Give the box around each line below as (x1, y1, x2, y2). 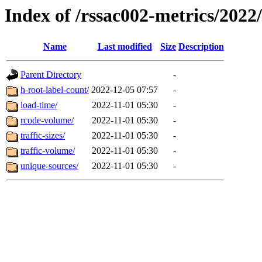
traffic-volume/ (20, 146, 75, 156)
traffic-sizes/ (20, 130, 65, 141)
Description (178, 42, 224, 52)
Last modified (97, 42, 152, 52)
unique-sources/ (20, 161, 78, 171)
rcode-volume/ (20, 115, 74, 126)
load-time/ (20, 100, 57, 111)
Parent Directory (20, 70, 81, 80)
